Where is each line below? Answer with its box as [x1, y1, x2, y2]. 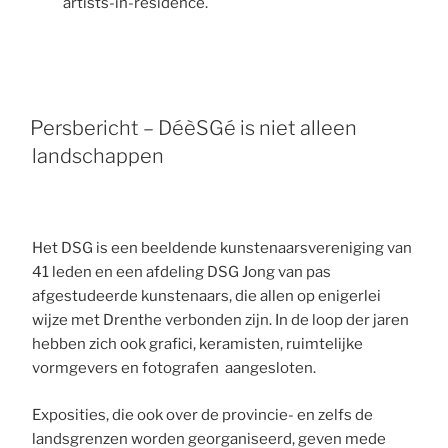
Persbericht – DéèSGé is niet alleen [30, 115, 358, 140]
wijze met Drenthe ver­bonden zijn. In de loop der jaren [32, 311, 410, 330]
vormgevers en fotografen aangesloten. [32, 359, 317, 378]
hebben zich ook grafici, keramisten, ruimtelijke [32, 335, 364, 354]
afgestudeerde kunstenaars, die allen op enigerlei [32, 287, 382, 306]
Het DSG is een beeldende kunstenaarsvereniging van [32, 239, 413, 258]
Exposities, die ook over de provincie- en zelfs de [32, 405, 374, 424]
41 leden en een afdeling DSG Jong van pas [32, 263, 332, 282]
